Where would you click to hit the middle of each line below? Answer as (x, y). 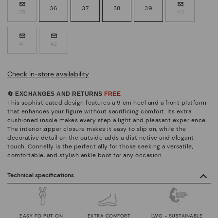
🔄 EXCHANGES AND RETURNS (56, 94)
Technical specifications (41, 175)
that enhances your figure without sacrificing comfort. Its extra (99, 111)
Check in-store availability (48, 74)
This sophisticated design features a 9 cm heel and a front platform (107, 102)
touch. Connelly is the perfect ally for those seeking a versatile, (100, 146)
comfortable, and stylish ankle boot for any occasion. (85, 155)
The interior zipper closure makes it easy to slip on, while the (97, 129)
